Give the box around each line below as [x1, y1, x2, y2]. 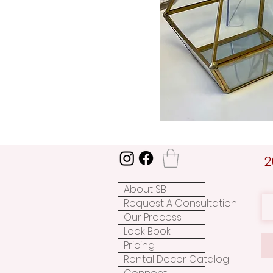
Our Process [124, 210, 182, 224]
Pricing [124, 238, 155, 252]
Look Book [124, 224, 171, 238]
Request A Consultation [124, 196, 237, 210]
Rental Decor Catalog [124, 252, 229, 266]
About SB [124, 182, 166, 196]
